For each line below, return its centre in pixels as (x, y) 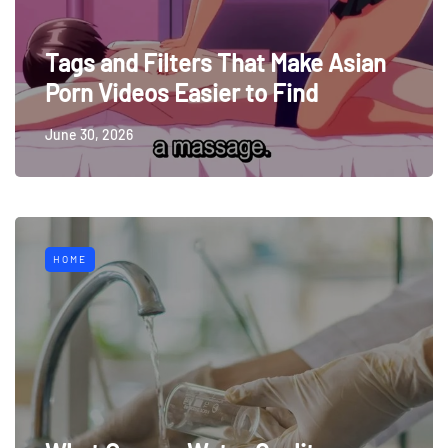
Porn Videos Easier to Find (181, 93)
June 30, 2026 (89, 135)
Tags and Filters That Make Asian (215, 63)
